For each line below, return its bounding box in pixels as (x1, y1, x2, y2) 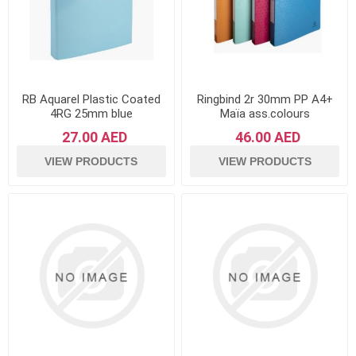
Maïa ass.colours (219, 106, 310, 121)
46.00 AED (235, 128, 301, 145)
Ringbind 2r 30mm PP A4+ (196, 91, 333, 106)
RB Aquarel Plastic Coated (21, 91, 161, 106)
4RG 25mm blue (49, 106, 133, 121)
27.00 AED (61, 128, 127, 145)
